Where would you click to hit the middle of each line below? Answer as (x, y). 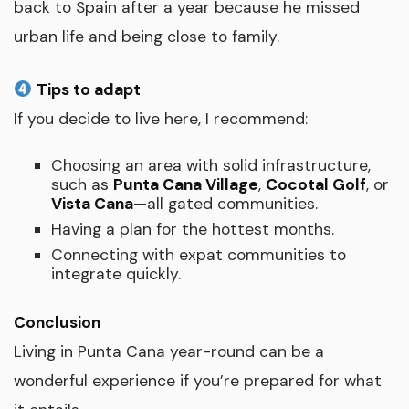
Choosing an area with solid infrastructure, (210, 166)
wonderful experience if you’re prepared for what (198, 380)
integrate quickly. (115, 274)
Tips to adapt (88, 89)
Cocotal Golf (315, 185)
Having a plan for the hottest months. (192, 230)
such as (82, 185)
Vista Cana (92, 204)
